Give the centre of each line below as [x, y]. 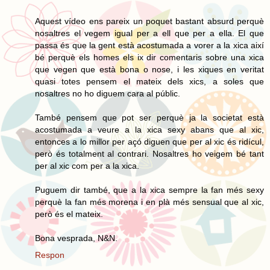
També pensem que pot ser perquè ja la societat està [149, 117]
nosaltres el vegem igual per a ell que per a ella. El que [149, 33]
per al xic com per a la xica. [87, 165]
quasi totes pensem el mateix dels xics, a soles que [149, 81]
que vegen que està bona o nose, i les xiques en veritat [149, 69]
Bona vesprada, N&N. [76, 238]
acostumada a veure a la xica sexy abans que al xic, [149, 129]
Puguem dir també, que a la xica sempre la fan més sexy [149, 190]
